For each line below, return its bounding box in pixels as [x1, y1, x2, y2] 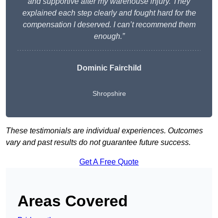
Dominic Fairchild [76, 64, 142, 73]
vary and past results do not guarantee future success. [6, 138, 191, 147]
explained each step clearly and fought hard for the [22, 9, 196, 18]
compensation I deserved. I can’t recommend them [22, 20, 196, 29]
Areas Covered [18, 192, 128, 210]
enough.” [93, 32, 125, 41]
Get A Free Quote [79, 158, 139, 166]
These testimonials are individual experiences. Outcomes [6, 127, 203, 135]
